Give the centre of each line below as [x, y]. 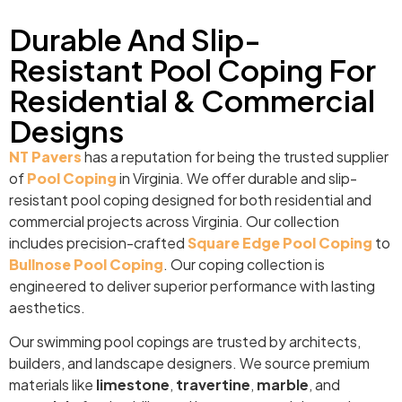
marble [283, 384]
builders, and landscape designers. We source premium [189, 363]
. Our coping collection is [244, 264]
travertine [213, 384]
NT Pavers [45, 156]
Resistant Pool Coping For [192, 69]
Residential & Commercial [192, 100]
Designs [66, 130]
